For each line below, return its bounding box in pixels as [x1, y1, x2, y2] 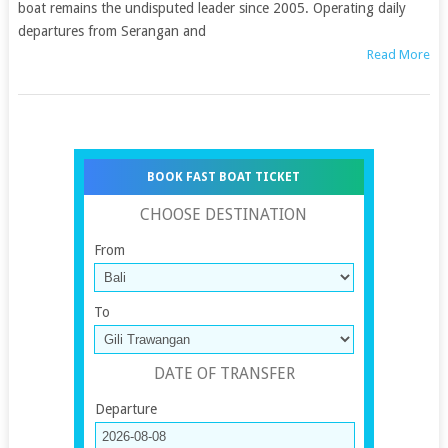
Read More [367, 47, 431, 62]
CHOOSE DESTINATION [140, 205, 308, 224]
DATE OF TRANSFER [154, 364, 296, 383]
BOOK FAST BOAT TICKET [147, 170, 301, 184]
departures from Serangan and [17, 23, 206, 39]
